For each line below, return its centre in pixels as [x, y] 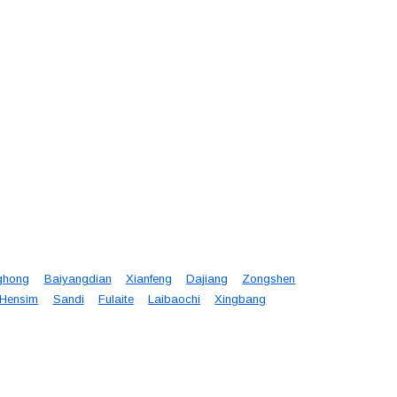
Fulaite [116, 300]
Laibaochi [175, 300]
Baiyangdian [78, 279]
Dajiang [207, 279]
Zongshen [269, 279]
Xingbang [241, 300]
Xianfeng [148, 279]
